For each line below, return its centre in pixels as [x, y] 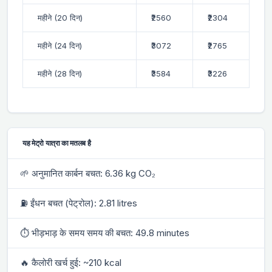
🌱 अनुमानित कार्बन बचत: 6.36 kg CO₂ [88, 173]
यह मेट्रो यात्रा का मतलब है [57, 143]
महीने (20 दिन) [60, 17]
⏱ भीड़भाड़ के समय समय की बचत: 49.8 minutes [105, 233]
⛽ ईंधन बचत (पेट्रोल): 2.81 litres [79, 203]
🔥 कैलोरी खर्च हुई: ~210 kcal [71, 262]
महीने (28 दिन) [60, 73]
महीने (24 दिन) [60, 45]
